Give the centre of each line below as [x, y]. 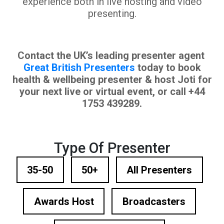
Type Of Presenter [112, 148]
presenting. [112, 13]
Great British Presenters [79, 67]
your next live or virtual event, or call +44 [112, 91]
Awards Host [64, 201]
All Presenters [159, 170]
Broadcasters [154, 201]
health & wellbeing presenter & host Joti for [112, 79]
